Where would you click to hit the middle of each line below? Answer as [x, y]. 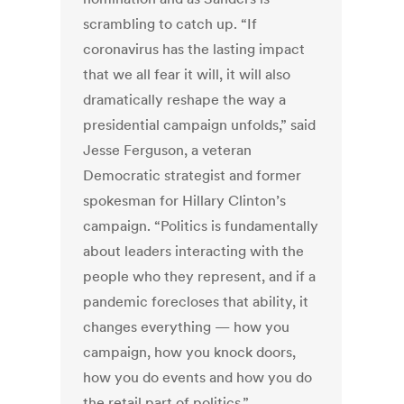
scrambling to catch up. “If [170, 24]
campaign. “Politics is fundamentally [201, 226]
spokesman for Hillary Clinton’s [185, 201]
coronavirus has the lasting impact [194, 49]
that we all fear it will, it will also [187, 74]
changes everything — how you [187, 327]
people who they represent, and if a [200, 276]
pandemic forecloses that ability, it [196, 302]
